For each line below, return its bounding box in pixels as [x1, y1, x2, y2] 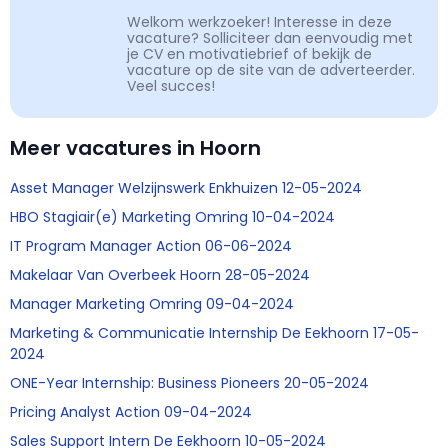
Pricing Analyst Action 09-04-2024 [10, 402, 252, 423]
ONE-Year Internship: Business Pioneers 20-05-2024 [10, 373, 369, 394]
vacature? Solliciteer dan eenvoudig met [127, 28, 413, 49]
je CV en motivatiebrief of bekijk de [127, 44, 372, 65]
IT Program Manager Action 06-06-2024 [10, 236, 292, 257]
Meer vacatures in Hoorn [10, 134, 261, 163]
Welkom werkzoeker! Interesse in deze [127, 12, 392, 33]
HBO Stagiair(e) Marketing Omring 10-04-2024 [10, 207, 335, 228]
